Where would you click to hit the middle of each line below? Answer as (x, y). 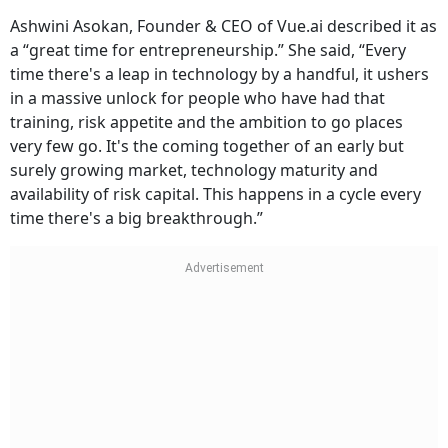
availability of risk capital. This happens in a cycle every (215, 194)
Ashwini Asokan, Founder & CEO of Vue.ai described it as (223, 26)
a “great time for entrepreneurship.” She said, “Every (208, 50)
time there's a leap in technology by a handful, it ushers (219, 74)
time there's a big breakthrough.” (136, 218)
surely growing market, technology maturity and (194, 170)
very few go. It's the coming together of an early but (207, 146)
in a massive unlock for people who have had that (197, 98)
